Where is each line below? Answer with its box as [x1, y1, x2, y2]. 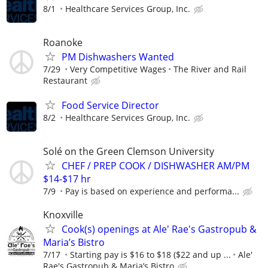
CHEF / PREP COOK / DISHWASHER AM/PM [62, 159, 249, 173]
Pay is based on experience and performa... [65, 185, 239, 197]
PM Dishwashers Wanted [62, 50, 174, 63]
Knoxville [43, 208, 83, 222]
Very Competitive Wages [70, 63, 166, 75]
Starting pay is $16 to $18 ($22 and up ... [70, 249, 231, 261]
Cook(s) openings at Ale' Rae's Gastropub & [62, 223, 257, 236]
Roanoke [43, 35, 83, 49]
